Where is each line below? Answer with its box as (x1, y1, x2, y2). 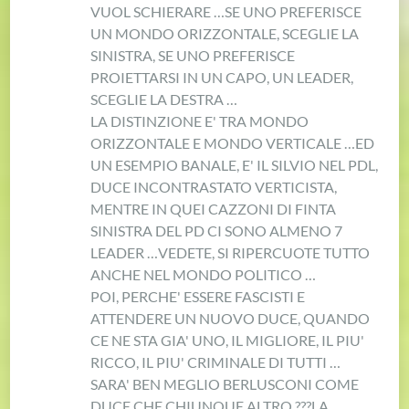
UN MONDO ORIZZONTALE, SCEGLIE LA (90, 24, 360, 42)
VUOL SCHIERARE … (90, 2, 225, 20)
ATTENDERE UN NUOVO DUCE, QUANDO (90, 309, 371, 327)
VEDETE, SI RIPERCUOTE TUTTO (158, 243, 371, 261)
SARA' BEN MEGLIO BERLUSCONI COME (90, 374, 360, 393)
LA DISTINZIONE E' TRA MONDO (90, 111, 309, 130)
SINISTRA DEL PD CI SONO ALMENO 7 (90, 221, 343, 239)
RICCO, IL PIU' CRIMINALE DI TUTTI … (90, 352, 341, 371)
